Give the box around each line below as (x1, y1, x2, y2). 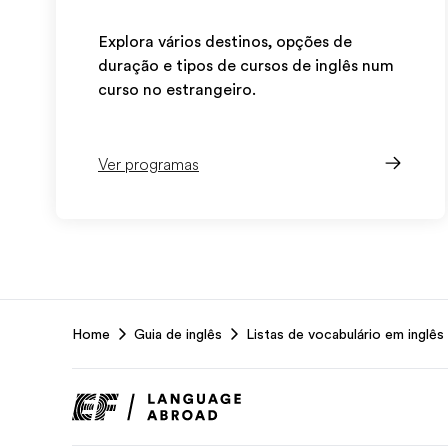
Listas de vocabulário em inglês (246, 326, 444, 342)
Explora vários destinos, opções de (98, 33, 352, 51)
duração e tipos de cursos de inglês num (98, 57, 394, 75)
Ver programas (98, 156, 199, 174)
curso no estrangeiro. (98, 81, 256, 99)
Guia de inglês (134, 326, 222, 342)
